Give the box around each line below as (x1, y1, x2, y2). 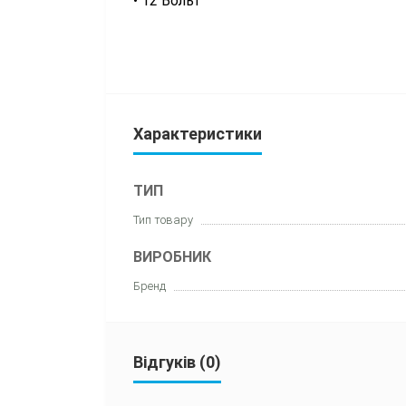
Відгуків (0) (133, 352, 221, 372)
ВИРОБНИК (133, 247, 211, 266)
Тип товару (133, 212, 193, 227)
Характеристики (133, 123, 262, 143)
